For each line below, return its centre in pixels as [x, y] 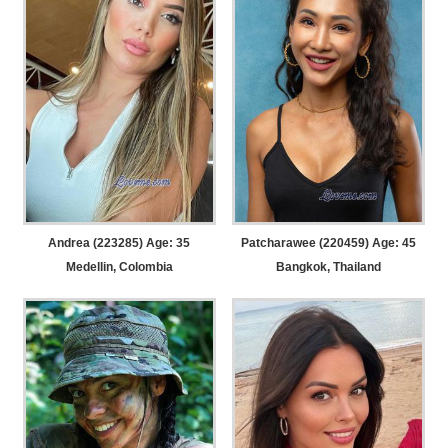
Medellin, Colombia [119, 266]
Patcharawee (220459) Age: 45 [329, 242]
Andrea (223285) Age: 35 [119, 242]
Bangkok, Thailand [329, 266]
